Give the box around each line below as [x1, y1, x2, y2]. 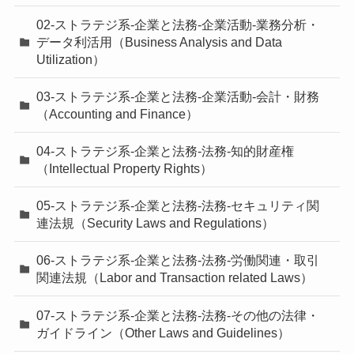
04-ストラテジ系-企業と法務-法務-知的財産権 [36, 143, 295, 158]
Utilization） [36, 51, 106, 66]
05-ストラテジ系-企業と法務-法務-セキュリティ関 [36, 198, 320, 213]
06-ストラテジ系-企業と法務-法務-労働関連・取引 [36, 253, 320, 268]
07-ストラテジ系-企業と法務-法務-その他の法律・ [36, 307, 320, 322]
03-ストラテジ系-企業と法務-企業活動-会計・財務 [36, 88, 320, 104]
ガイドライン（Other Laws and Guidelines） [36, 325, 291, 340]
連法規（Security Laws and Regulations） [36, 216, 275, 231]
